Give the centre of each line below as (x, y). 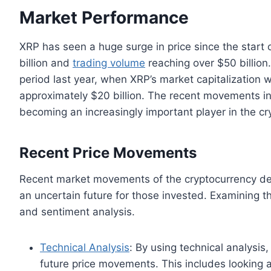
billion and (46, 63)
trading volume (109, 63)
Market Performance (104, 17)
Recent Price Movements (108, 152)
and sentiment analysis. (77, 211)
